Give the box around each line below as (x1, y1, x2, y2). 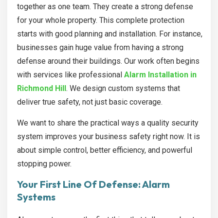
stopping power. (17, 159, 72, 169)
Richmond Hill (17, 84, 66, 93)
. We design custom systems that (66, 84, 180, 93)
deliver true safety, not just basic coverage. (17, 97, 163, 107)
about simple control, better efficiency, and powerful (17, 145, 192, 155)
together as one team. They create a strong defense (17, 2, 193, 12)
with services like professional (17, 70, 124, 80)
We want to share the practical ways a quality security (17, 118, 199, 128)
